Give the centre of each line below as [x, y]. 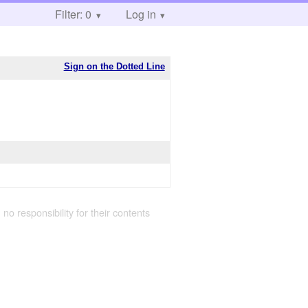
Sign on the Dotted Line [114, 66]
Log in [141, 14]
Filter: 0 [73, 14]
